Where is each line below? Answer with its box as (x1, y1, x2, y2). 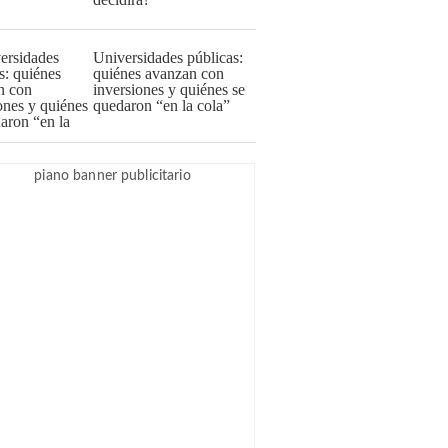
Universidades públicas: (93, 49, 243, 66)
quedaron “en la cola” (93, 97, 230, 114)
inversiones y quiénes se (93, 81, 245, 98)
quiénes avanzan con (93, 65, 224, 82)
